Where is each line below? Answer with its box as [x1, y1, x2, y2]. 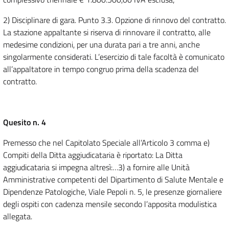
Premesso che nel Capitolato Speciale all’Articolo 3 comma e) [3, 136, 210, 149]
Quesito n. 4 [3, 116, 46, 129]
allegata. [3, 210, 32, 223]
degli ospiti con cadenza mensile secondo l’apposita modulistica [3, 198, 217, 211]
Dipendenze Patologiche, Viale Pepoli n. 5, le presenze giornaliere [3, 186, 222, 198]
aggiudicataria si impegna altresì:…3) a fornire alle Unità [3, 161, 190, 174]
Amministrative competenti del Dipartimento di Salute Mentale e [3, 173, 223, 186]
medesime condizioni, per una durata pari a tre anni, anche [3, 38, 200, 51]
